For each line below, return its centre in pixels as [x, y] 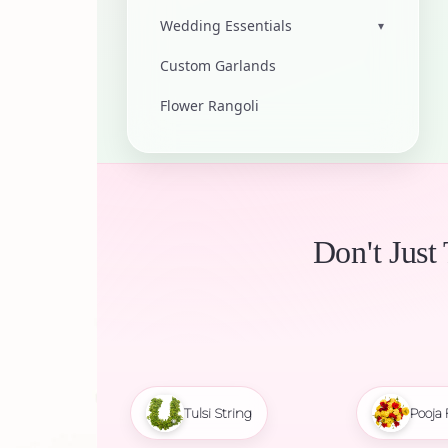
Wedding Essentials [226, 25]
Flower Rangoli [209, 105]
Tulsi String [218, 413]
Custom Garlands [218, 65]
